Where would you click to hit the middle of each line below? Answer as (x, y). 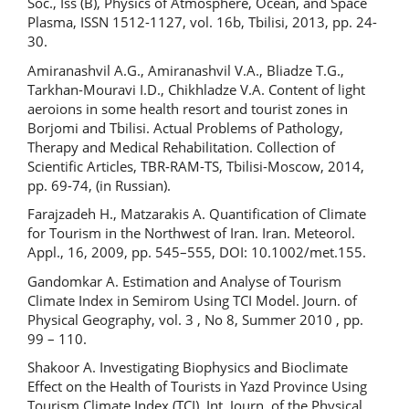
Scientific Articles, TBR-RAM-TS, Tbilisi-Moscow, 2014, (196, 166)
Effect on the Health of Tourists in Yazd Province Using (197, 386)
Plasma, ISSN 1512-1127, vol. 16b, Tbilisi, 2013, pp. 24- (202, 22)
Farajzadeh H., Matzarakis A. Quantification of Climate (197, 214)
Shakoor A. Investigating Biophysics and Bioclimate (188, 367)
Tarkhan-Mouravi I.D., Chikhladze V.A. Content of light (196, 89)
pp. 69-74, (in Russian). (99, 185)
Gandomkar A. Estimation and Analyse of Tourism (184, 281)
